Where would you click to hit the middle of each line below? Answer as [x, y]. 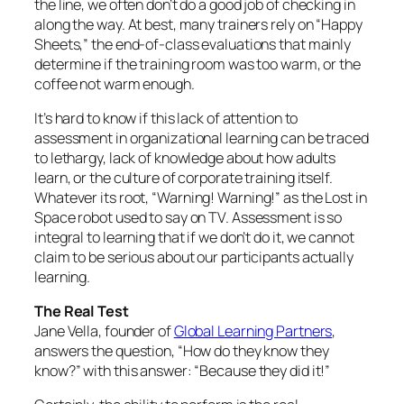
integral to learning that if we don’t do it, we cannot [194, 237]
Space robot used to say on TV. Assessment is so [188, 217]
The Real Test [82, 312]
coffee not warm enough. [115, 83]
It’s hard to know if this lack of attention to [166, 118]
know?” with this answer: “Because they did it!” [183, 371]
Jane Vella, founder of [104, 331]
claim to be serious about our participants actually [194, 257]
